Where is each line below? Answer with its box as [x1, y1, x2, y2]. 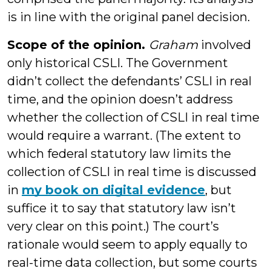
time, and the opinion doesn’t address [7, 92, 233, 106]
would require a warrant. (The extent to [7, 128, 241, 143]
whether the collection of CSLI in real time [7, 110, 260, 125]
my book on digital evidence [22, 183, 205, 197]
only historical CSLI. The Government [7, 56, 228, 70]
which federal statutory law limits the [7, 146, 231, 161]
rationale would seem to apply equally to [7, 237, 247, 252]
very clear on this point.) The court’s [7, 219, 219, 233]
